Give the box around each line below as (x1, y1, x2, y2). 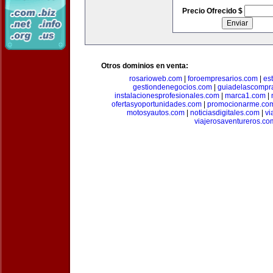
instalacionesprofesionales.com (114, 91, 219, 100)
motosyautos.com (127, 108, 185, 117)
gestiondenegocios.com (133, 83, 212, 91)
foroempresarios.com (188, 74, 258, 83)
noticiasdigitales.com (190, 108, 260, 117)
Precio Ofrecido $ (182, 7, 244, 15)
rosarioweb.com (129, 74, 182, 83)
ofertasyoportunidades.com (112, 100, 202, 108)
